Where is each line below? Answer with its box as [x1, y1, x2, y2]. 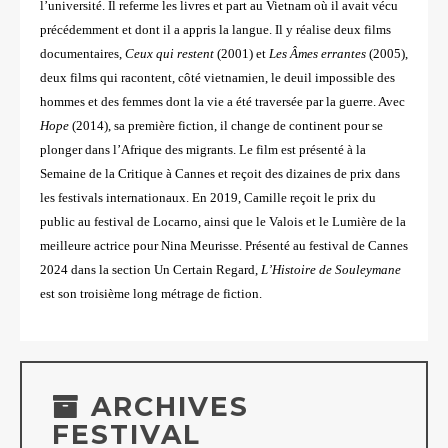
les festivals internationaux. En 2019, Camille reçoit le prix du [40, 189, 376, 205]
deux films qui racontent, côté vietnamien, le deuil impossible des [40, 69, 395, 85]
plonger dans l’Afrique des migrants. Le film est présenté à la [40, 141, 366, 157]
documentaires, [40, 45, 125, 61]
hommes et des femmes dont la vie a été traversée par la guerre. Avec [40, 93, 405, 109]
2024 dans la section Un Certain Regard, [40, 261, 261, 277]
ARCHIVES [81, 389, 249, 423]
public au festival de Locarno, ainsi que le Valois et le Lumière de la [40, 213, 406, 229]
